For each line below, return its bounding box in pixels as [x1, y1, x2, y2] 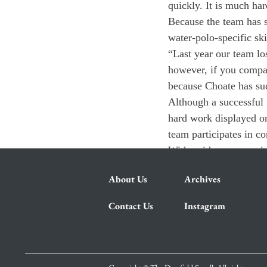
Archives [184, 173, 221, 185]
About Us [108, 173, 147, 185]
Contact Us [108, 200, 153, 212]
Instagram [184, 200, 225, 212]
